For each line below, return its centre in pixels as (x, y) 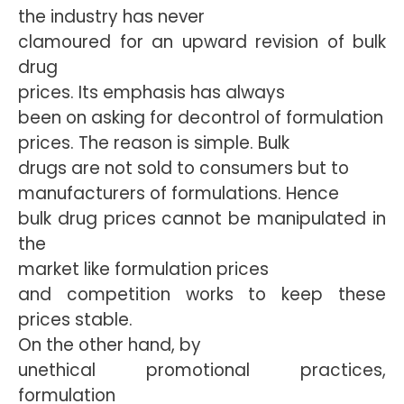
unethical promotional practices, (202, 370)
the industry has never (111, 17)
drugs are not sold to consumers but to (184, 168)
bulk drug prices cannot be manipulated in (202, 219)
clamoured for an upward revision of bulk (202, 42)
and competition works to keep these (202, 294)
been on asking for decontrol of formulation (201, 118)
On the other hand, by (110, 345)
